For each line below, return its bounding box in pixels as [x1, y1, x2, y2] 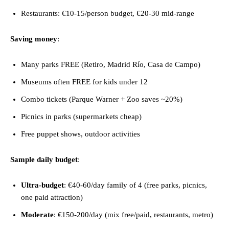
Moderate [21, 211, 54, 219]
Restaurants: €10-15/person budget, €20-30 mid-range [21, 9, 194, 18]
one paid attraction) [21, 193, 83, 202]
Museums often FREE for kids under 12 [21, 78, 148, 86]
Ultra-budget [21, 181, 64, 190]
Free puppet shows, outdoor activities [21, 130, 140, 139]
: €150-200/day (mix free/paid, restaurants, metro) [54, 211, 213, 219]
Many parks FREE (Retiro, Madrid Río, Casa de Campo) [21, 60, 200, 69]
